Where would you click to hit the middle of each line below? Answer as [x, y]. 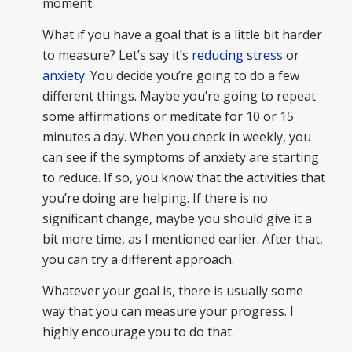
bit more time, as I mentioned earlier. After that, [182, 239]
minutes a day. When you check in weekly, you [176, 137]
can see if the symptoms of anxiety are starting [180, 158]
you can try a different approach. [138, 260]
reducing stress [237, 55]
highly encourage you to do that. [138, 331]
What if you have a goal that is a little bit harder [182, 35]
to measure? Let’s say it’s [117, 55]
